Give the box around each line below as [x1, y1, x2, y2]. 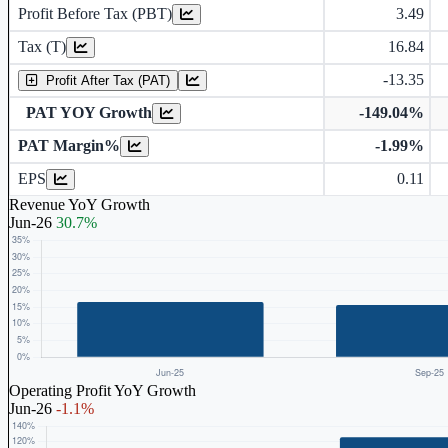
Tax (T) [18, 37, 66, 55]
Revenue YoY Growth [9, 195, 150, 213]
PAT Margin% [18, 136, 120, 154]
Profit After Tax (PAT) [46, 72, 170, 88]
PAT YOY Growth [26, 103, 152, 121]
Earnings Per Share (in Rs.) [81, 137, 253, 154]
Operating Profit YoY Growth [9, 381, 196, 399]
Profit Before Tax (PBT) [18, 4, 172, 22]
